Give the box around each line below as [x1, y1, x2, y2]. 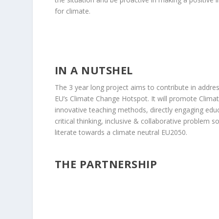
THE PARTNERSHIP [54, 156, 157, 171]
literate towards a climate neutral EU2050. [54, 128, 187, 137]
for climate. [54, 6, 90, 16]
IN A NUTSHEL [54, 63, 133, 78]
